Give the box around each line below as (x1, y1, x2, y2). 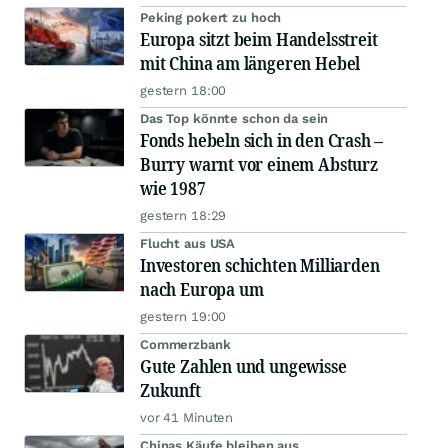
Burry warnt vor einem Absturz (140, 152, 378, 177)
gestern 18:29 (140, 208, 227, 224)
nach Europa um (140, 277, 264, 302)
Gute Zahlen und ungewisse (140, 354, 347, 379)
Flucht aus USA (140, 236, 236, 252)
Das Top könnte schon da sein (140, 111, 329, 127)
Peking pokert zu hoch (140, 10, 282, 26)
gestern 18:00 (140, 83, 227, 99)
